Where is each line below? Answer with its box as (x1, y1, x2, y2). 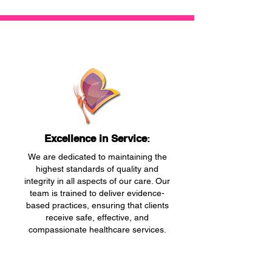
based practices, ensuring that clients (25, 200, 169, 210)
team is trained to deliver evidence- (30, 188, 165, 198)
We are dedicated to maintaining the (27, 152, 167, 161)
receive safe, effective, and (46, 212, 149, 222)
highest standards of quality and (36, 164, 158, 174)
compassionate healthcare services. (28, 225, 166, 234)
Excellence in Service (44, 132, 147, 144)
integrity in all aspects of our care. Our (24, 176, 170, 186)
